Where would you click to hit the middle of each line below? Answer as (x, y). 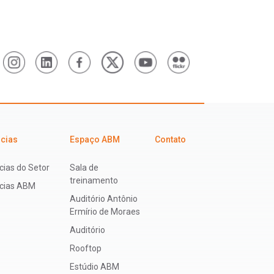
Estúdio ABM (94, 267)
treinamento (94, 181)
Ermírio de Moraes (105, 212)
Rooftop (85, 249)
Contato (170, 140)
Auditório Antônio (103, 199)
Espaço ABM (94, 140)
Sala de (84, 168)
